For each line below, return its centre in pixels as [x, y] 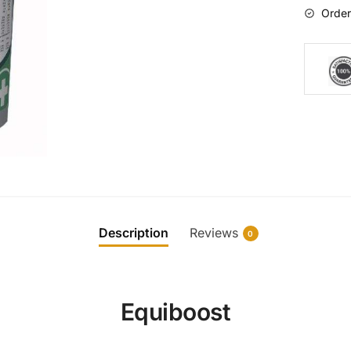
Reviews [213, 233]
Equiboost [175, 312]
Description [133, 233]
